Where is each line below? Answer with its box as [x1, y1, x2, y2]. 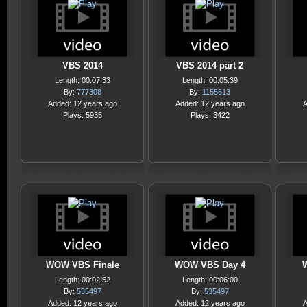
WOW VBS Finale [45, 260, 119, 270]
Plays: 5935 [62, 111, 102, 119]
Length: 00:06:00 [182, 275, 238, 284]
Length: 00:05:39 [182, 76, 238, 84]
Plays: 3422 [190, 111, 230, 119]
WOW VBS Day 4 [174, 260, 245, 270]
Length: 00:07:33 [54, 76, 110, 84]
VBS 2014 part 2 [176, 60, 243, 71]
